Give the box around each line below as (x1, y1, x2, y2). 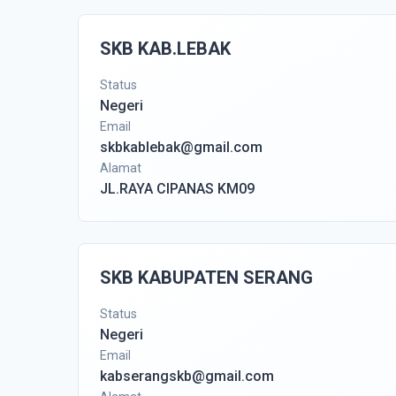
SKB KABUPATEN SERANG (100, 267, 313, 288)
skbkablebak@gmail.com (100, 139, 263, 156)
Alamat (100, 161, 141, 175)
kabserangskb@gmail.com (100, 368, 274, 385)
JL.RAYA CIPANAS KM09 (100, 180, 255, 197)
